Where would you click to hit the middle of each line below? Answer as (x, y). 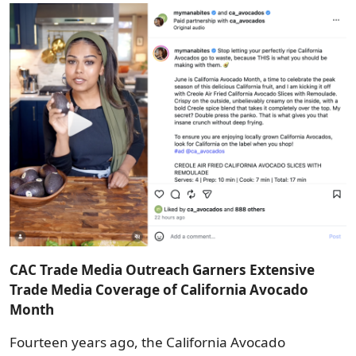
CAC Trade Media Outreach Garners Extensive (162, 270)
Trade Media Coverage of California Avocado (159, 290)
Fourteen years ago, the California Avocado (147, 342)
